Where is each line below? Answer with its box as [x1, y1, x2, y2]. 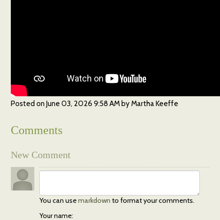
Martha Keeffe [131, 98, 179, 108]
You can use [39, 195, 79, 205]
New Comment [11, 149, 71, 160]
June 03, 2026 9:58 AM [46, 98, 120, 108]
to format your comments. [110, 195, 195, 205]
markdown [78, 195, 111, 205]
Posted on [11, 98, 47, 108]
